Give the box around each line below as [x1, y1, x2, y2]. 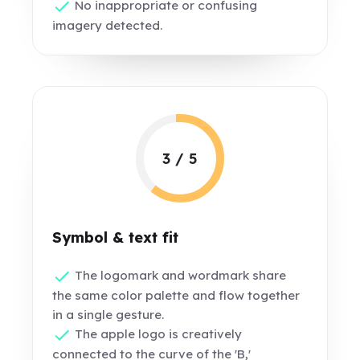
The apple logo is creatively [72, 326, 243, 342]
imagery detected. [52, 18, 163, 34]
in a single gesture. [52, 307, 165, 323]
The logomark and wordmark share [72, 268, 287, 283]
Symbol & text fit [52, 228, 179, 247]
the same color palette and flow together [52, 288, 301, 304]
